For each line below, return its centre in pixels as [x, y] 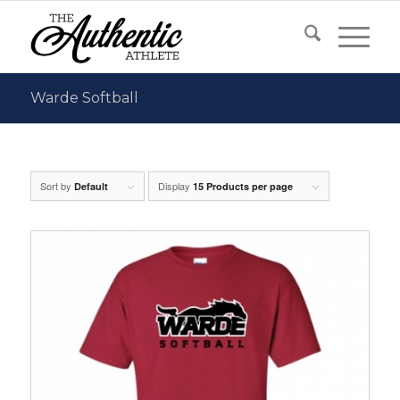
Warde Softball [84, 98]
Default [91, 186]
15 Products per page [242, 186]
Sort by [57, 186]
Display [175, 186]
